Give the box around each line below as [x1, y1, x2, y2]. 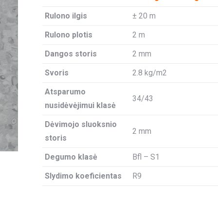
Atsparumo [44, 87, 86, 96]
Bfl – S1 [132, 152, 160, 162]
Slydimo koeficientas [44, 171, 122, 181]
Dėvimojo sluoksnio [44, 120, 117, 129]
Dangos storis [44, 49, 97, 58]
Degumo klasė [44, 152, 97, 162]
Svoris [44, 68, 69, 77]
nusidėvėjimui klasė [44, 101, 116, 110]
